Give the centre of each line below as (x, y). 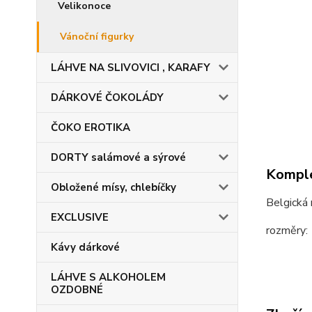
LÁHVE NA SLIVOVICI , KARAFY (131, 68)
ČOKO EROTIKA (91, 127)
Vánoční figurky (97, 37)
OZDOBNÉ (77, 290)
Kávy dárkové (85, 247)
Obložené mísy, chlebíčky (114, 187)
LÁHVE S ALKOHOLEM (108, 277)
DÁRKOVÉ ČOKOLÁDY (107, 97)
